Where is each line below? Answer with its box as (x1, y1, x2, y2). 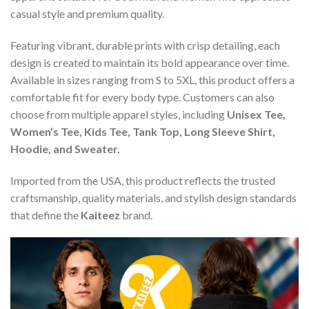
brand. (120, 208, 152, 221)
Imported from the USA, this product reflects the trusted (10, 173, 275, 187)
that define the (10, 208, 81, 221)
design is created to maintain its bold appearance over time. (10, 55, 289, 69)
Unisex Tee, (227, 107, 286, 121)
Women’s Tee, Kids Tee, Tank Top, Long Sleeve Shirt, (10, 124, 275, 138)
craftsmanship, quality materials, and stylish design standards (10, 190, 297, 204)
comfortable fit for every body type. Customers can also (10, 90, 275, 103)
